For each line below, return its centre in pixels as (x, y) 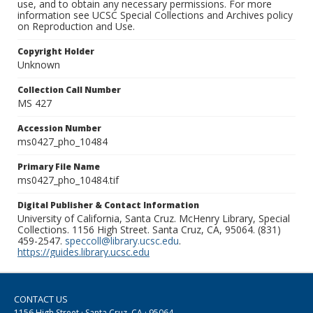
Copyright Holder (56, 52)
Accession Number (59, 129)
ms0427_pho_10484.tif (68, 180)
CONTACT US (41, 299)
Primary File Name (59, 167)
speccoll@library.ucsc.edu (122, 241)
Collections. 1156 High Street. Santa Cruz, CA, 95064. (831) (149, 230)
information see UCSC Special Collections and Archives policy (155, 15)
